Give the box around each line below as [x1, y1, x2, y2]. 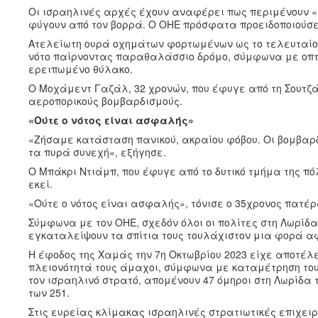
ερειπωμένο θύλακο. [28, 61, 133, 76]
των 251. [28, 285, 70, 300]
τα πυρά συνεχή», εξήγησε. [28, 144, 166, 159]
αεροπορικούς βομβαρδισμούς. [28, 93, 182, 108]
